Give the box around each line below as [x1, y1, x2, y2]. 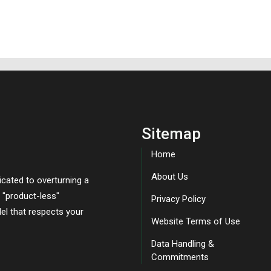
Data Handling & [151, 238, 214, 250]
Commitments [151, 252, 209, 263]
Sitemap [142, 125, 201, 143]
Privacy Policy [151, 194, 206, 205]
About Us [151, 171, 188, 183]
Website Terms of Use [151, 216, 240, 227]
